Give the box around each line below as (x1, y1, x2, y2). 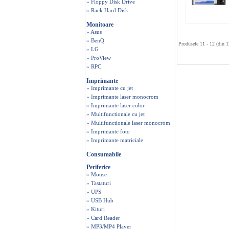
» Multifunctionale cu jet (86, 111, 145, 117)
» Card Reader (86, 215, 120, 221)
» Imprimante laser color (86, 102, 145, 108)
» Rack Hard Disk (86, 7, 128, 13)
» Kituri (86, 206, 105, 212)
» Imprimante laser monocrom (86, 94, 158, 100)
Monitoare (86, 21, 113, 28)
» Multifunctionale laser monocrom (86, 120, 170, 126)
